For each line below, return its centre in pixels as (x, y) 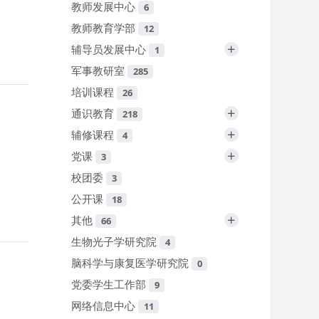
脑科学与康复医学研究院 (132, 263)
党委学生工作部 (110, 284)
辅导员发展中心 (110, 49)
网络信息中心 (105, 306)
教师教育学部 (105, 28)
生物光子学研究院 (116, 242)
